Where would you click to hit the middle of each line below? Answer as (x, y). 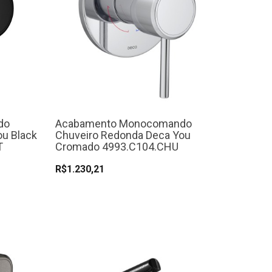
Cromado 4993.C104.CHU (117, 147)
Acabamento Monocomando (124, 124)
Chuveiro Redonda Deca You (123, 135)
